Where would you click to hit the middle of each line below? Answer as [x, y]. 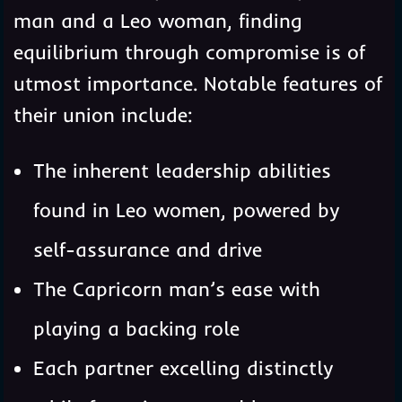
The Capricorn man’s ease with [176, 288]
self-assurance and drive [147, 249]
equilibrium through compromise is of [189, 52]
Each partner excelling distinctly [183, 367]
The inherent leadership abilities [182, 170]
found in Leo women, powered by [186, 210]
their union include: [103, 114]
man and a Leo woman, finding [157, 20]
